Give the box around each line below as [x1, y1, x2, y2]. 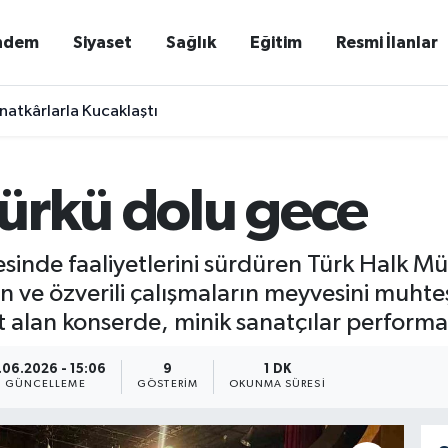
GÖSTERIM [137, 379, 198, 390]
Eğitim [250, 34, 303, 51]
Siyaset [73, 34, 133, 51]
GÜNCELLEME [4, 379, 86, 390]
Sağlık [166, 34, 217, 51]
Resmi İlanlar [336, 34, 439, 51]
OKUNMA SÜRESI [228, 379, 326, 390]
